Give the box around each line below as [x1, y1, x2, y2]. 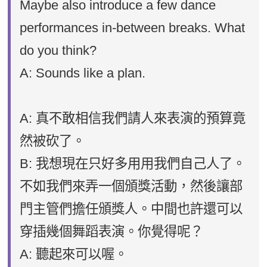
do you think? [20, 42, 97, 58]
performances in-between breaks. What [20, 20, 246, 35]
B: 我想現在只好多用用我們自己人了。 [20, 156, 246, 171]
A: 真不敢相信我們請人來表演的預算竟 [20, 110, 246, 126]
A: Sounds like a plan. [20, 65, 146, 80]
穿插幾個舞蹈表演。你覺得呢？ [20, 223, 204, 239]
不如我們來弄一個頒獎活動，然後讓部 [20, 178, 243, 194]
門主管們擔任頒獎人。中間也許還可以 [20, 201, 243, 216]
